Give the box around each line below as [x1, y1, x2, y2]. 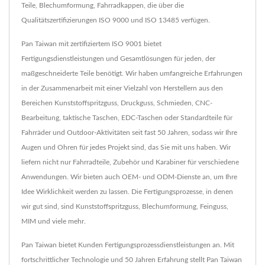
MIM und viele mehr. [21, 218, 86, 225]
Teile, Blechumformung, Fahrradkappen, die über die [21, 2, 184, 9]
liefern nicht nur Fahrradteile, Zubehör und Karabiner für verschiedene [21, 159, 239, 166]
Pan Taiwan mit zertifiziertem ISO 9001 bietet [21, 40, 161, 48]
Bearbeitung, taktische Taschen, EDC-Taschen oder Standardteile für [21, 114, 232, 122]
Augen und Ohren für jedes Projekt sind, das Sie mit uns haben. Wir [21, 144, 231, 151]
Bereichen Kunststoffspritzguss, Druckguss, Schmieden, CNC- [21, 99, 212, 107]
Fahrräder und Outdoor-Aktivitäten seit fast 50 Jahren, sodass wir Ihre [21, 129, 237, 137]
